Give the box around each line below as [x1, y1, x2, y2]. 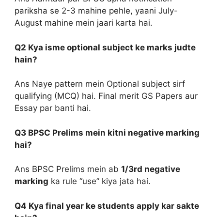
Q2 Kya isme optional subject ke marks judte [15, 42, 196, 52]
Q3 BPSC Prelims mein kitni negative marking [15, 127, 200, 138]
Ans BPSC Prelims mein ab [15, 164, 121, 174]
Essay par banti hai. [15, 103, 91, 113]
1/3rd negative [121, 164, 180, 174]
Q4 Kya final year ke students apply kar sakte [15, 201, 199, 211]
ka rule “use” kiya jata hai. [48, 176, 151, 186]
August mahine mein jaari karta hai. [15, 18, 153, 28]
